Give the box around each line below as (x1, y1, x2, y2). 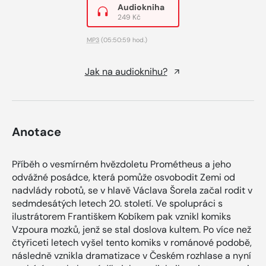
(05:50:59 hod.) (99, 35, 147, 44)
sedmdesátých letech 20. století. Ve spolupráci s (12, 197, 223, 210)
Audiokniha (118, 1, 164, 12)
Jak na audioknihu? (84, 65, 167, 78)
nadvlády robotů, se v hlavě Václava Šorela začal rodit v (12, 183, 252, 197)
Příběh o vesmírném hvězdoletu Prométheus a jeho (12, 157, 231, 170)
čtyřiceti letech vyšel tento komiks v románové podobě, (12, 236, 252, 249)
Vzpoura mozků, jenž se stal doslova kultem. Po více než (12, 223, 251, 236)
